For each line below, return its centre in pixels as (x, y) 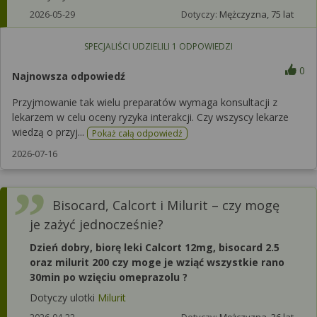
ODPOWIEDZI (204, 46)
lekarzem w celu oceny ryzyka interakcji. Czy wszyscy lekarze (150, 117)
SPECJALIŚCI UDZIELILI (128, 46)
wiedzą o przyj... (50, 132)
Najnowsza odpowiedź (69, 76)
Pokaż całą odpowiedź (137, 133)
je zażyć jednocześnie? (97, 224)
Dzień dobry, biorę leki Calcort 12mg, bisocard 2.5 (155, 247)
